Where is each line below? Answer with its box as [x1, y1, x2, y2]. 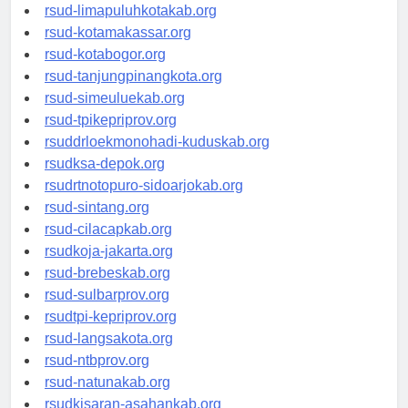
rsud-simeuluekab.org [45, 90, 185, 107]
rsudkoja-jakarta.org [45, 243, 173, 260]
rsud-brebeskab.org [45, 265, 170, 281]
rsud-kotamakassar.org [45, 25, 191, 41]
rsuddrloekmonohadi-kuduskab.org [45, 134, 270, 150]
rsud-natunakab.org [45, 374, 170, 391]
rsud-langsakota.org [45, 331, 173, 347]
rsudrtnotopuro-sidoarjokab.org [45, 178, 243, 194]
